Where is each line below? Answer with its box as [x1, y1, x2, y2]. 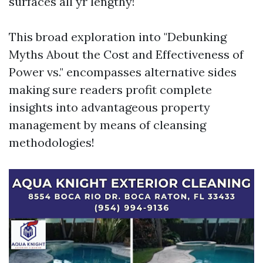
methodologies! [9, 135, 95, 150]
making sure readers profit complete [9, 82, 212, 97]
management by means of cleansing [9, 117, 206, 132]
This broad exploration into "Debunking [9, 29, 227, 44]
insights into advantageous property [9, 100, 210, 114]
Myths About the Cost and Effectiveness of [9, 47, 244, 62]
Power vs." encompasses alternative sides [9, 65, 237, 79]
